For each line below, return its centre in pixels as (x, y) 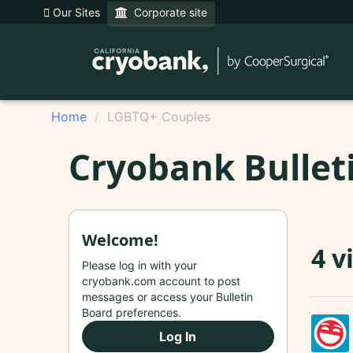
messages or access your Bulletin (167, 296)
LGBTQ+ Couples (159, 117)
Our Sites (75, 12)
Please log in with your (139, 265)
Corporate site (167, 12)
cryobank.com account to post (161, 281)
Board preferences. (132, 312)
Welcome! (120, 240)
